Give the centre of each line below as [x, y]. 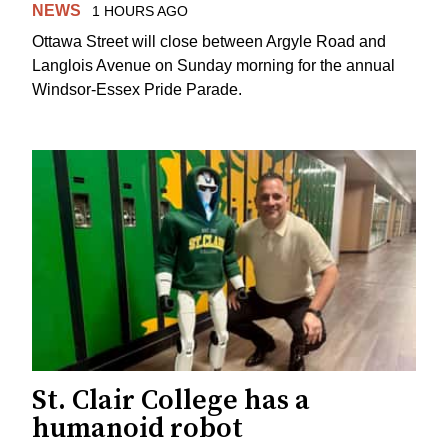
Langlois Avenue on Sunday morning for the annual [213, 65]
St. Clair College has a [171, 401]
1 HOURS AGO [139, 11]
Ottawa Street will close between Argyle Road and [209, 41]
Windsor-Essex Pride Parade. [137, 89]
